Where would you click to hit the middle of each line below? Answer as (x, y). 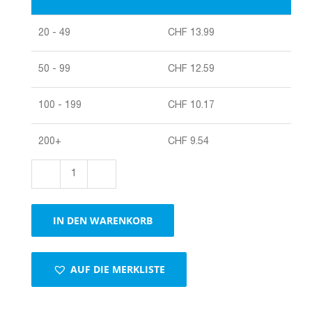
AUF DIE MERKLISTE (118, 270)
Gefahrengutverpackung (128, 180)
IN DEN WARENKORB (103, 220)
